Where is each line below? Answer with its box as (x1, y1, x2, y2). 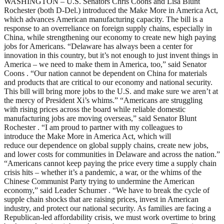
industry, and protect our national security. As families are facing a (4, 203, 211, 212)
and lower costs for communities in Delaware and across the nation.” (4, 149, 220, 158)
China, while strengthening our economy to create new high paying (4, 32, 216, 41)
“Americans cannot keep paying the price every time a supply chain (4, 158, 216, 167)
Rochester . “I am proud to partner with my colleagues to (4, 122, 182, 131)
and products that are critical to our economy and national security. (4, 77, 212, 86)
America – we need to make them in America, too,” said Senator (4, 59, 206, 68)
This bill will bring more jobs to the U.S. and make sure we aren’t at (4, 86, 218, 95)
